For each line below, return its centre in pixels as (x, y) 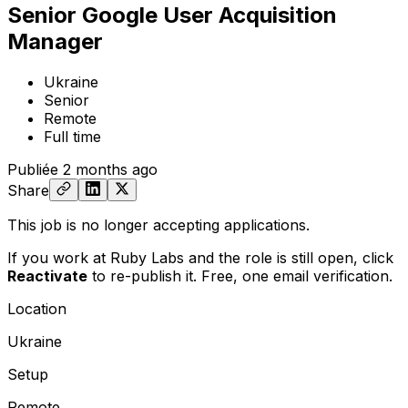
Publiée (33, 169)
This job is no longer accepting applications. (158, 224)
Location (37, 308)
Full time (72, 136)
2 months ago (110, 169)
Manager (55, 41)
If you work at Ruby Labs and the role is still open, (185, 257)
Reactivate (47, 275)
